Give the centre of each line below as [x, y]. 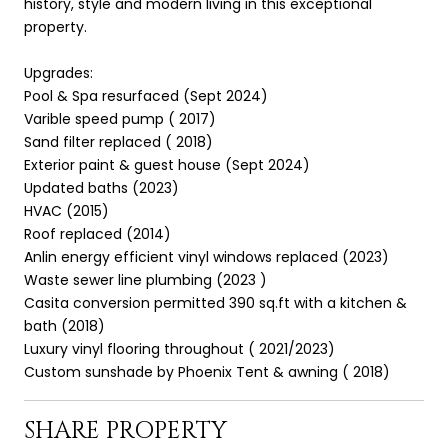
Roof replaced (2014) [97, 233]
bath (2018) [64, 325]
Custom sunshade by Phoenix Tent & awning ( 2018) [207, 371]
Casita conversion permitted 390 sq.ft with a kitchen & [215, 302]
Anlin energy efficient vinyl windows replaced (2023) [206, 256]
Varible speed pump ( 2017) [120, 118]
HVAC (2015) [66, 210]
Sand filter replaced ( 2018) [118, 141]
